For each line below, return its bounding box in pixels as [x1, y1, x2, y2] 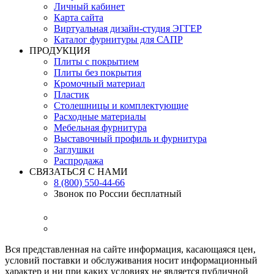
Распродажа [54, 155, 103, 166]
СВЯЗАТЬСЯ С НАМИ [29, 166, 128, 177]
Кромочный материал [54, 78, 145, 89]
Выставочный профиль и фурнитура [54, 133, 207, 144]
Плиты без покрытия [54, 67, 141, 78]
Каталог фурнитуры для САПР [54, 34, 183, 45]
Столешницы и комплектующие [54, 100, 188, 111]
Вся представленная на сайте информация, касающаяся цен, [5, 243, 256, 254]
